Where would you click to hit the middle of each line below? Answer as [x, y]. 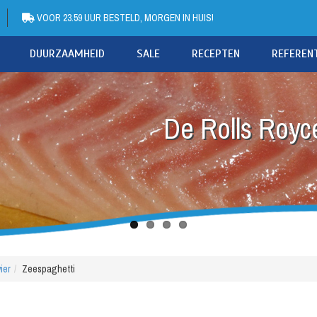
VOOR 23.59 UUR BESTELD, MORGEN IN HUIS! [124, 18]
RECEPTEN [216, 54]
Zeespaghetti [48, 269]
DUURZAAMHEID [67, 54]
